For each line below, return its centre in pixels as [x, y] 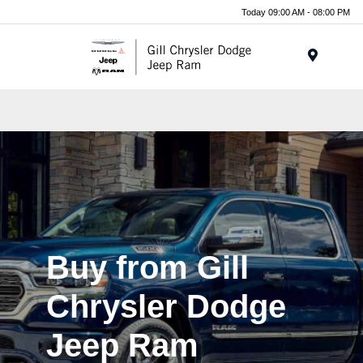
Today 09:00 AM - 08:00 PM [296, 12]
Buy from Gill [147, 267]
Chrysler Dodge [166, 306]
